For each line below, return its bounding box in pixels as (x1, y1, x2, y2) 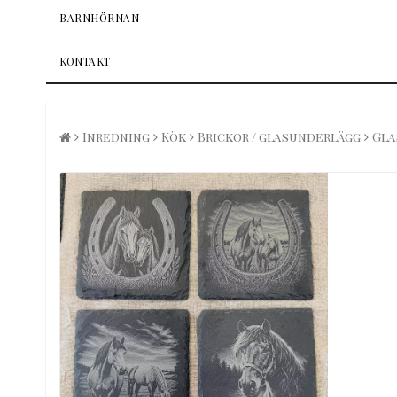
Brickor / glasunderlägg (198, 128, 361, 145)
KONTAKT (59, 53, 111, 68)
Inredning (82, 128, 150, 145)
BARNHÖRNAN (59, 11, 139, 26)
